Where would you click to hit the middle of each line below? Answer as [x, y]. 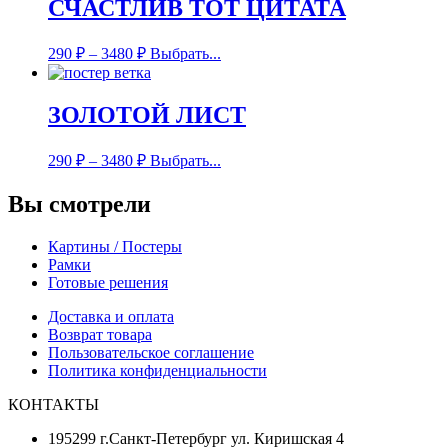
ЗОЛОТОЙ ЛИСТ [147, 115]
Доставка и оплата [111, 316]
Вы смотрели [79, 203]
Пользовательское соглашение [151, 352]
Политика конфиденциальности [157, 370]
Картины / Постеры [115, 246]
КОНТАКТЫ [53, 404]
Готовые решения [108, 282]
